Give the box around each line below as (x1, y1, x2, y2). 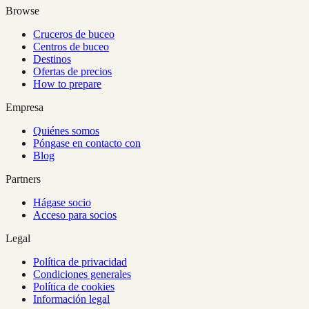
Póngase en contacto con (33, 137, 141, 150)
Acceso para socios (33, 209, 117, 221)
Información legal (33, 293, 110, 306)
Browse (6, 5, 39, 17)
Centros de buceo (33, 41, 109, 53)
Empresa (6, 101, 43, 114)
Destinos (33, 53, 71, 66)
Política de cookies (33, 281, 114, 293)
